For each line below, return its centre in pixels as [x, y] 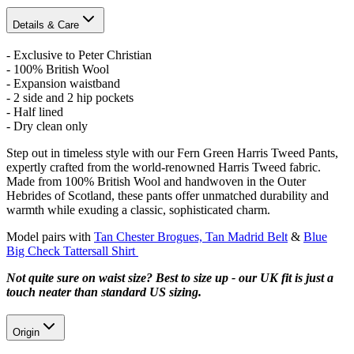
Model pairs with [50, 236]
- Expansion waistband [63, 83]
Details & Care [46, 25]
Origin [26, 332]
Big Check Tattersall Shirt [72, 250]
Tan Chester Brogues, [150, 236]
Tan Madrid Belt [247, 236]
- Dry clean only [47, 126]
